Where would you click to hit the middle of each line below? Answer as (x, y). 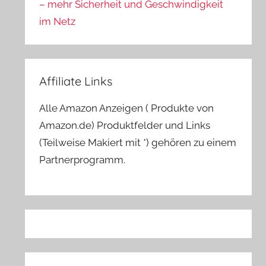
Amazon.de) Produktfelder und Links (125, 126)
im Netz (58, 22)
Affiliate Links (76, 81)
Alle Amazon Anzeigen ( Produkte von (127, 108)
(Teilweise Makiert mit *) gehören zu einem (138, 143)
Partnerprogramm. (83, 160)
